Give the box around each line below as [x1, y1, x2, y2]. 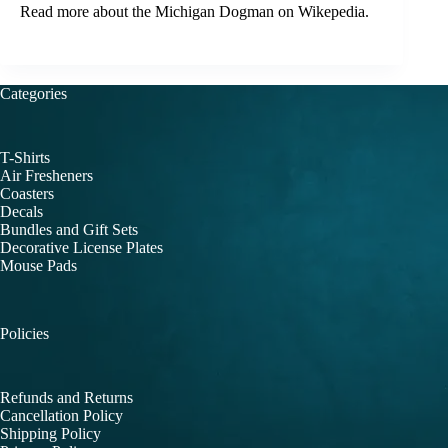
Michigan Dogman [155, 3, 278, 21]
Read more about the [20, 3, 155, 21]
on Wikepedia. [278, 3, 369, 21]
